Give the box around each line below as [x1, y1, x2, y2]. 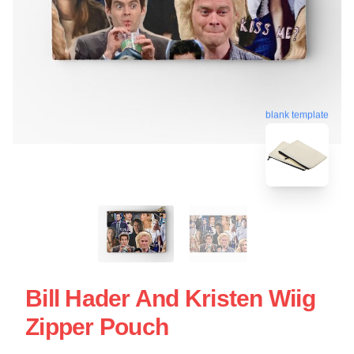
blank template [265, 107, 329, 119]
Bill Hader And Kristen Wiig [25, 284, 315, 311]
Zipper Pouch [25, 313, 168, 340]
